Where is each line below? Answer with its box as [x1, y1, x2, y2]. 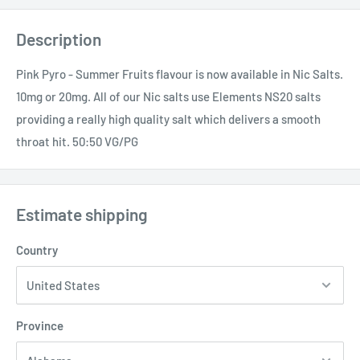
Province [16, 317, 63, 333]
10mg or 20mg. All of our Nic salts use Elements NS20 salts [16, 89, 321, 104]
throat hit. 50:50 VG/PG [16, 134, 138, 149]
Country [16, 242, 58, 257]
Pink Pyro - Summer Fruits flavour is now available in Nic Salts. [16, 67, 343, 82]
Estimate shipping [16, 204, 148, 225]
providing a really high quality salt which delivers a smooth [16, 112, 321, 127]
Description [16, 28, 101, 49]
